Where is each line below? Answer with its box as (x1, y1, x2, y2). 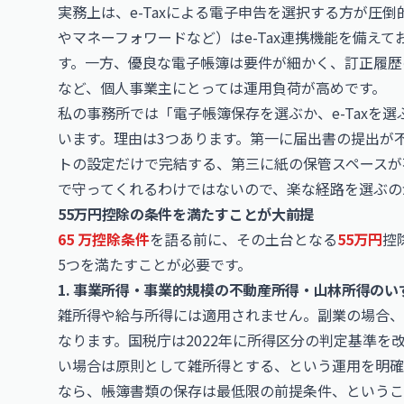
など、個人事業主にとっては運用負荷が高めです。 (58, 77, 386, 98)
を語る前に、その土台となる (150, 228, 337, 250)
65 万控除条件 (58, 228, 150, 250)
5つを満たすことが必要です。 (58, 253, 252, 275)
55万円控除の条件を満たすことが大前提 (58, 203, 314, 225)
